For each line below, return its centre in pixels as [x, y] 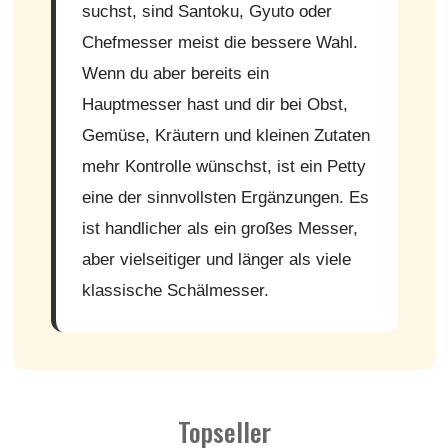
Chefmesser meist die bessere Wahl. [219, 41]
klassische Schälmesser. [175, 289]
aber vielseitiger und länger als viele [216, 258]
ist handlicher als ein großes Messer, [219, 227]
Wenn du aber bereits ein [175, 72]
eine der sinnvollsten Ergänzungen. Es [225, 196]
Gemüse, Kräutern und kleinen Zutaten [225, 134]
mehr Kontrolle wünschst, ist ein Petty [223, 165]
